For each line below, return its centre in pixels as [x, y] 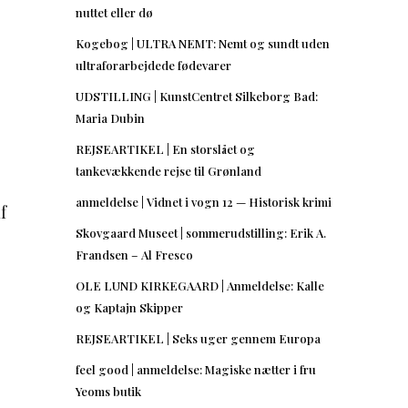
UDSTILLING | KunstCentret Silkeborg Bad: [197, 96]
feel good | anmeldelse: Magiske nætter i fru [196, 369]
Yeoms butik [108, 391]
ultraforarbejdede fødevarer [153, 65]
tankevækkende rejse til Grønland [168, 170]
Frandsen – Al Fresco [134, 254]
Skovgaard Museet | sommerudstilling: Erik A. [201, 232]
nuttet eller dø [114, 12]
